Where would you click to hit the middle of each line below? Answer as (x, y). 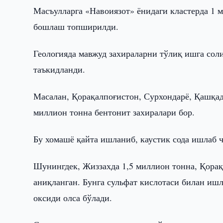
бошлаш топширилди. (76, 26)
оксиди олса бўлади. (73, 198)
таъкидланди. (59, 69)
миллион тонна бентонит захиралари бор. (114, 112)
